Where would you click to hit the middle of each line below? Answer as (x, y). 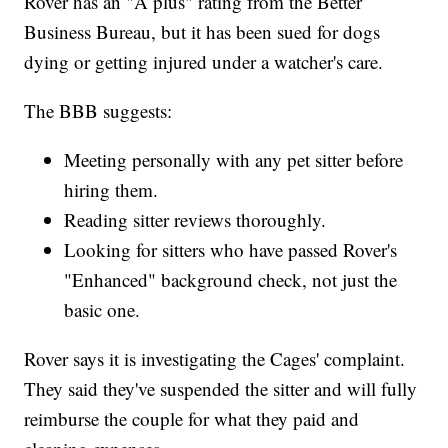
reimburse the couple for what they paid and (192, 418)
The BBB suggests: (98, 110)
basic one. (102, 309)
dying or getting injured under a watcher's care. (204, 61)
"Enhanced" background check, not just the (231, 279)
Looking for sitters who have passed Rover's (231, 249)
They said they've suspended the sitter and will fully (221, 388)
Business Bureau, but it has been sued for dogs (202, 31)
